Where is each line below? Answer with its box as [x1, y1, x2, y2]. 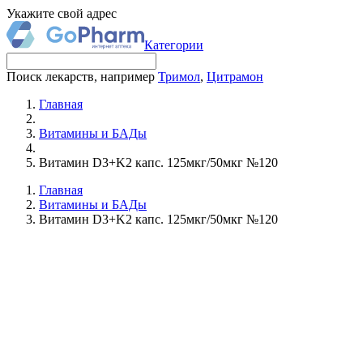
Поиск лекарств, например [6, 70, 158, 83]
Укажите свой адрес [6, 6, 117, 20]
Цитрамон [207, 70, 263, 83]
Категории [144, 38, 203, 52]
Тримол [158, 70, 200, 83]
